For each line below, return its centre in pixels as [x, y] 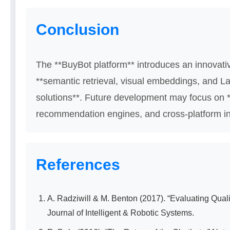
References [78, 164]
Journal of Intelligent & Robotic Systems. [121, 213]
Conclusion [78, 29]
